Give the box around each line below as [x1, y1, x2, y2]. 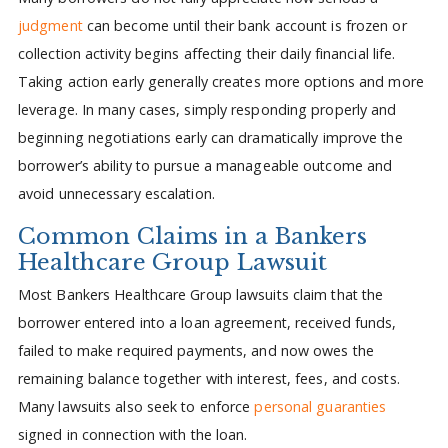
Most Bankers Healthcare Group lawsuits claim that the [17, 285, 384, 305]
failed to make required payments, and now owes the [17, 341, 374, 361]
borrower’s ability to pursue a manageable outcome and [17, 156, 393, 176]
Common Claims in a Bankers [17, 221, 368, 250]
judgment [17, 16, 83, 36]
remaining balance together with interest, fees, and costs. [17, 369, 400, 389]
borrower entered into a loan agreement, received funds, [17, 313, 397, 333]
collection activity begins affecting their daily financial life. [17, 44, 396, 64]
